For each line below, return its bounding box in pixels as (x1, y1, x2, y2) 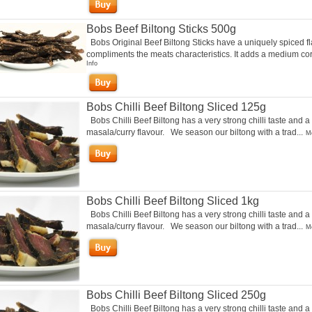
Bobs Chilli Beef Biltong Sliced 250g (86, 289, 266, 301)
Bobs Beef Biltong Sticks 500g (86, 23, 236, 35)
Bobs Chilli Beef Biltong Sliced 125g (86, 101, 266, 113)
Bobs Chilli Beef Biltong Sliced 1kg (86, 195, 259, 207)
